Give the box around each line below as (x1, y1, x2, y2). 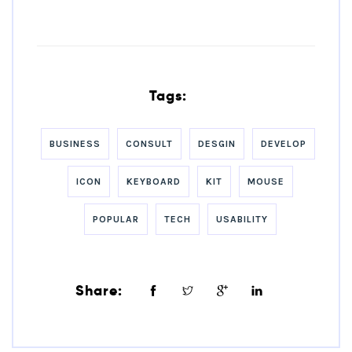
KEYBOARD (126, 176, 181, 188)
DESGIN (198, 138, 236, 150)
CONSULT (126, 138, 173, 150)
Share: (75, 281, 123, 300)
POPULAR (92, 214, 139, 225)
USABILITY (215, 214, 268, 225)
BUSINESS (49, 138, 101, 150)
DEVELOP (261, 138, 306, 150)
